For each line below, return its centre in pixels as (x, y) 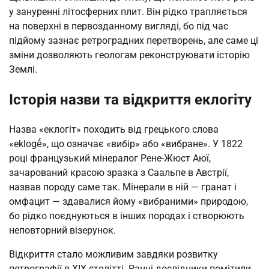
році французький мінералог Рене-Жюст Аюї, (110, 159)
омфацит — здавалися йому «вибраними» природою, (128, 202)
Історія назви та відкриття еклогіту (130, 100)
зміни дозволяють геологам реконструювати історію (129, 55)
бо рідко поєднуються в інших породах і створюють (127, 216)
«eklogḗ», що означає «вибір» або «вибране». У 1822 (126, 144)
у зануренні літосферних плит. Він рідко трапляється (128, 12)
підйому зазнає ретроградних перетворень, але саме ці (134, 41)
